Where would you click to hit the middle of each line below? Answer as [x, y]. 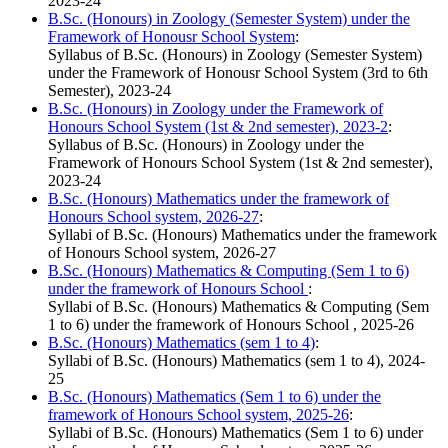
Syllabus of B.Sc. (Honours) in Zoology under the [206, 145]
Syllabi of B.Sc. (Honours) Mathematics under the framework [242, 235]
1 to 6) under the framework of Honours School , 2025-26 [231, 325]
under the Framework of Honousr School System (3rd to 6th [238, 73]
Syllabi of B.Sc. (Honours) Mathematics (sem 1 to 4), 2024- [236, 361]
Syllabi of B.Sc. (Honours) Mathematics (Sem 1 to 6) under [235, 433]
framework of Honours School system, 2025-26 [198, 415]
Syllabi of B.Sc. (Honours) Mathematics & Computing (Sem [238, 307]
